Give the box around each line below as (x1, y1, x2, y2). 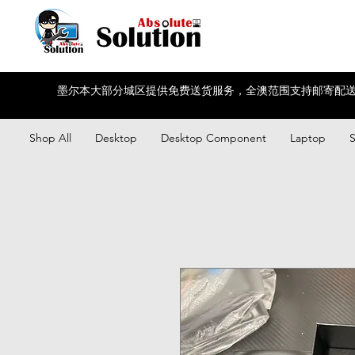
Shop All (29, 130, 71, 145)
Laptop (290, 130, 326, 145)
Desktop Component (161, 130, 266, 145)
